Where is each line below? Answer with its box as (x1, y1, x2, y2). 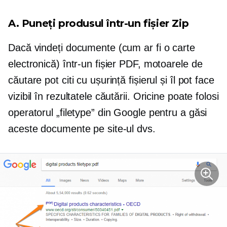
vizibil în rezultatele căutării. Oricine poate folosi (8, 91, 219, 102)
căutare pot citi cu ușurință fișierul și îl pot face (8, 74, 214, 86)
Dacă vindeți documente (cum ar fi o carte (8, 42, 195, 53)
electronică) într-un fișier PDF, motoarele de (8, 58, 203, 69)
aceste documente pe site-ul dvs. (8, 123, 156, 134)
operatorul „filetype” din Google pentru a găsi (8, 107, 207, 118)
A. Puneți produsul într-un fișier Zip (8, 17, 189, 29)
